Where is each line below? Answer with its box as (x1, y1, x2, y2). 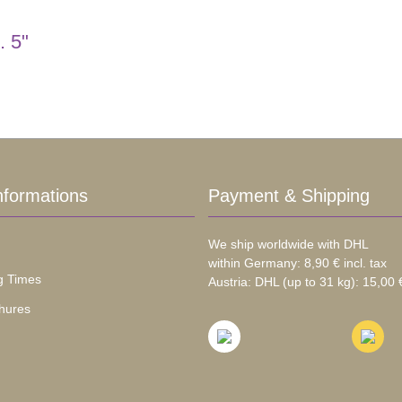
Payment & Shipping (207, 186, 370, 206)
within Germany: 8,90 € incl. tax (207, 256, 387, 271)
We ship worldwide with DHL (207, 237, 369, 252)
